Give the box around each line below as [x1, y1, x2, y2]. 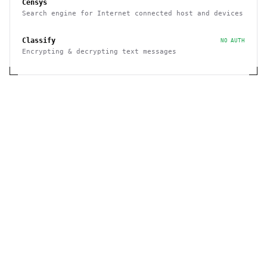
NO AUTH [220, 37, 245, 44]
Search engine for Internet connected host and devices [22, 10, 243, 17]
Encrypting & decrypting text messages [22, 48, 176, 55]
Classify [22, 36, 55, 45]
